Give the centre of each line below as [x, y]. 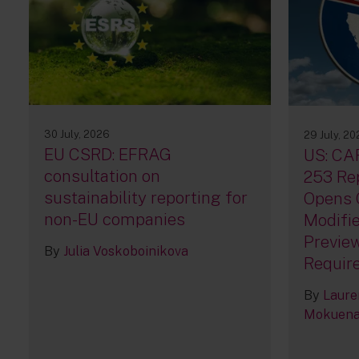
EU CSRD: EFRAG [108, 155]
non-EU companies [115, 220]
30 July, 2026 [77, 135]
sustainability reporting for [146, 198]
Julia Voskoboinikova [126, 252]
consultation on [103, 176]
